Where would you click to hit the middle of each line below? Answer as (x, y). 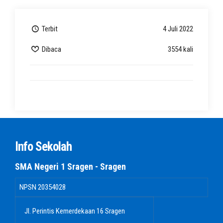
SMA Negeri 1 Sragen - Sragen (70, 167)
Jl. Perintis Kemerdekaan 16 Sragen (75, 211)
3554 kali (180, 49)
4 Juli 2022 (178, 29)
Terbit (49, 29)
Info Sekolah (43, 147)
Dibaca (51, 49)
